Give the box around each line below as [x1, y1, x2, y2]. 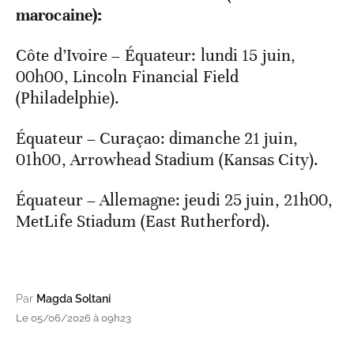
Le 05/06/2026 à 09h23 [16, 311, 131, 324]
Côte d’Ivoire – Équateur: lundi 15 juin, [16, 44, 296, 66]
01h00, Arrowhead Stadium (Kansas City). [16, 149, 318, 170]
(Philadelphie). [16, 87, 120, 108]
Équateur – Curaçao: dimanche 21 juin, [16, 127, 298, 149]
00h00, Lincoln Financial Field [16, 66, 239, 87]
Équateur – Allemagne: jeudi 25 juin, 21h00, [16, 189, 333, 210]
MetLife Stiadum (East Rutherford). [16, 210, 271, 232]
